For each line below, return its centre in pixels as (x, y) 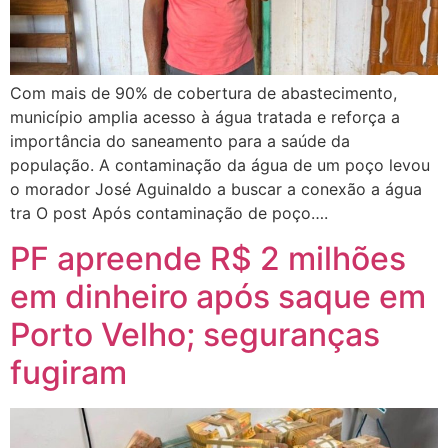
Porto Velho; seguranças (195, 334)
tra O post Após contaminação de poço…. (169, 213)
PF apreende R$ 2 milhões (208, 258)
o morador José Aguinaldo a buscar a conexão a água (216, 189)
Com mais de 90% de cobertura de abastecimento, (203, 93)
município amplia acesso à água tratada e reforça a (205, 117)
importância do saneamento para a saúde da (180, 141)
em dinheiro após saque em (218, 296)
